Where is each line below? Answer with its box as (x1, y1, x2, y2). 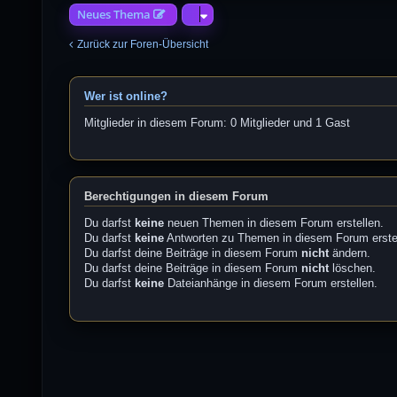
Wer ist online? (84, 90, 168, 103)
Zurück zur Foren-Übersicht (77, 37, 209, 51)
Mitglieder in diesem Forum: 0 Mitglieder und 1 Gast (84, 115, 351, 129)
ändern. (329, 246, 371, 261)
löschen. (329, 261, 377, 276)
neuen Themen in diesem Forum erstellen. (164, 216, 385, 230)
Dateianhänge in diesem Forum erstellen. (164, 276, 378, 291)
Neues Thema (77, 5, 152, 22)
